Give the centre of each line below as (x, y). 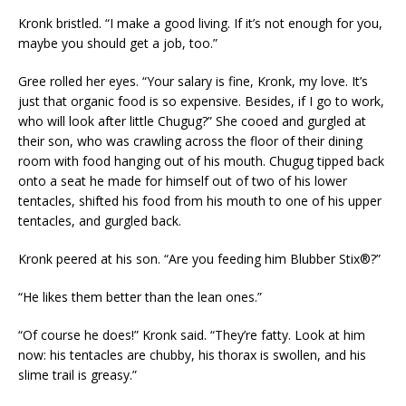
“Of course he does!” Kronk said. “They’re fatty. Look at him (192, 335)
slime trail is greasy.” (77, 375)
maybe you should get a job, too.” (118, 43)
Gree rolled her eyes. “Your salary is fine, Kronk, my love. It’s (193, 81)
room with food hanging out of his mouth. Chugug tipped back (201, 161)
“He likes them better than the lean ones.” (140, 297)
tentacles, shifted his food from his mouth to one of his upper (200, 201)
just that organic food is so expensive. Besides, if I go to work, (201, 101)
